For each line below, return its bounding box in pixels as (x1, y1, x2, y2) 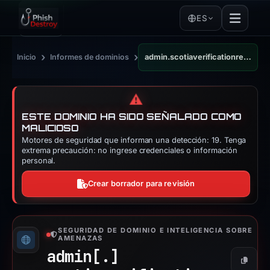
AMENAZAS (58, 234, 103, 242)
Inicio (17, 52, 36, 61)
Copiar (243, 258, 267, 268)
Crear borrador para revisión (87, 179, 195, 188)
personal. (22, 156, 56, 165)
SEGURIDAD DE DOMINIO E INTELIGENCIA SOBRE (58, 226, 253, 234)
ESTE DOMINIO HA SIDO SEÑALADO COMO (22, 111, 242, 122)
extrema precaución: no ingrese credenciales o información (22, 146, 237, 155)
